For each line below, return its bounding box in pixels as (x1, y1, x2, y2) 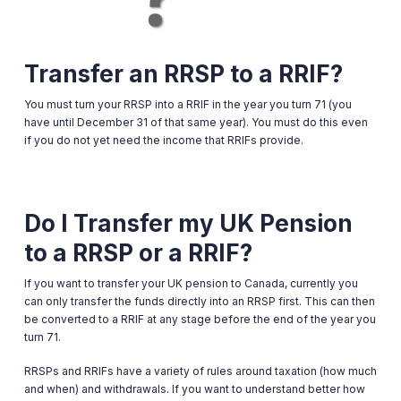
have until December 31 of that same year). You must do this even (23, 115, 368, 129)
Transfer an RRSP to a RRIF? (23, 60, 343, 88)
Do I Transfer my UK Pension (23, 209, 353, 237)
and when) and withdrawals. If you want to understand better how (23, 382, 365, 396)
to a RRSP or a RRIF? (23, 239, 252, 267)
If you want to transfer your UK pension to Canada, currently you (23, 277, 358, 290)
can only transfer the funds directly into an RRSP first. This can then (23, 294, 375, 308)
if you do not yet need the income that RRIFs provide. (23, 133, 303, 147)
